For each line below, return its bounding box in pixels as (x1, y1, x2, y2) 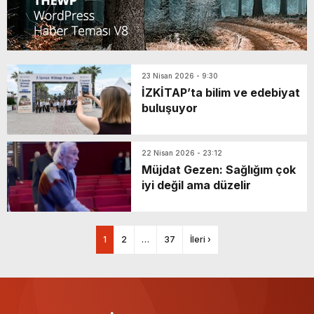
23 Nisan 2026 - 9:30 (142, 71, 218, 80)
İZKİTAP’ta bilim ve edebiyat (142, 85, 300, 100)
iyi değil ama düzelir (142, 177, 251, 192)
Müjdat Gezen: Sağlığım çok (142, 162, 296, 177)
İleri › (190, 233, 211, 245)
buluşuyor (142, 100, 198, 115)
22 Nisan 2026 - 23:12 (142, 148, 222, 157)
